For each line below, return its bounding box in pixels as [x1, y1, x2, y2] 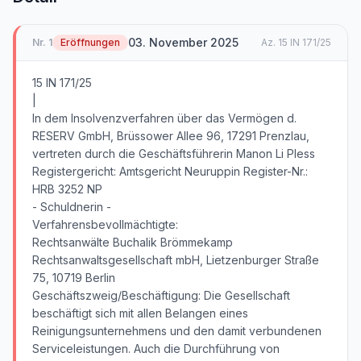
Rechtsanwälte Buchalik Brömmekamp [32, 235, 233, 249]
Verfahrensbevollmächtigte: [32, 218, 178, 231]
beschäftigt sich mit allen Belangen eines [32, 306, 248, 320]
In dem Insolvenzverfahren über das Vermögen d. [32, 111, 297, 125]
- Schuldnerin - [32, 200, 111, 214]
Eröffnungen [60, 36, 120, 48]
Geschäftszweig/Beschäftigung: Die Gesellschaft [32, 288, 290, 302]
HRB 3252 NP [32, 182, 102, 196]
